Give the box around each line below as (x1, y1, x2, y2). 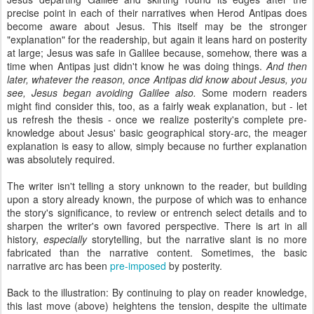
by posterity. (166, 259, 222, 273)
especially (43, 232, 88, 246)
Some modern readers (196, 86, 307, 100)
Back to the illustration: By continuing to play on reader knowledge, (7, 285, 307, 299)
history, (7, 232, 44, 246)
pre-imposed (110, 259, 166, 273)
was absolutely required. (7, 152, 115, 166)
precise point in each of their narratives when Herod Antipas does (7, 6, 307, 20)
